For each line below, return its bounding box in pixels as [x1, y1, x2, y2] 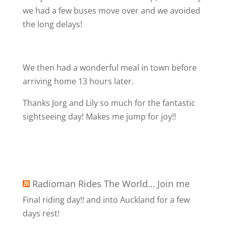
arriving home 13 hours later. [22, 76, 134, 87]
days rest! [22, 208, 60, 219]
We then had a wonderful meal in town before [22, 62, 197, 73]
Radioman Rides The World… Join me [32, 178, 190, 190]
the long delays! [22, 19, 82, 30]
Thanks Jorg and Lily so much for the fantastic [22, 97, 195, 108]
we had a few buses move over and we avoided [22, 5, 200, 16]
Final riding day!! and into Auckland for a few [22, 194, 190, 205]
